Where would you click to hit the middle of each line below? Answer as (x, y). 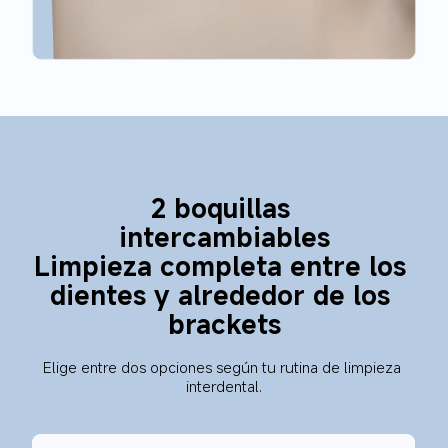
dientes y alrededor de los (224, 295)
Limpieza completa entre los (224, 266)
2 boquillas (224, 208)
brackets (224, 324)
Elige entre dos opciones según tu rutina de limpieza (223, 366)
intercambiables (224, 237)
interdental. (223, 385)
